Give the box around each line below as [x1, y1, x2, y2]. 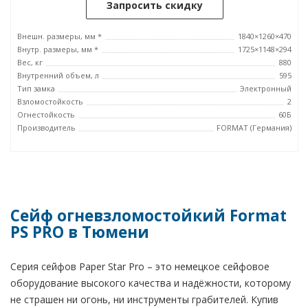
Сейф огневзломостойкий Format [10, 205, 287, 226]
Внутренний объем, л [17, 70, 99, 80]
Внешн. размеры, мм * [17, 31, 102, 41]
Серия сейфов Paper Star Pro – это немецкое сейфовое [10, 260, 269, 273]
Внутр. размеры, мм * [17, 44, 98, 54]
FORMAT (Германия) [217, 122, 291, 133]
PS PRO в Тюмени [10, 221, 149, 243]
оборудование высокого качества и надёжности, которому [10, 276, 291, 289]
